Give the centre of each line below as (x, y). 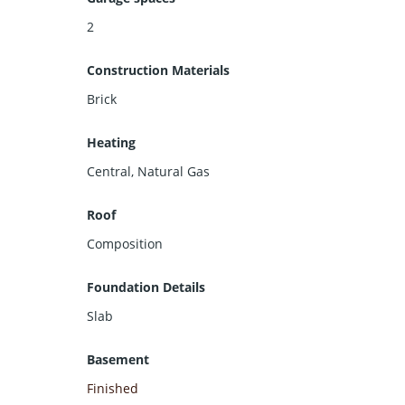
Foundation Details (146, 287)
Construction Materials (158, 70)
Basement (118, 359)
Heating (111, 142)
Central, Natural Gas (148, 171)
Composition (125, 243)
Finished (113, 388)
